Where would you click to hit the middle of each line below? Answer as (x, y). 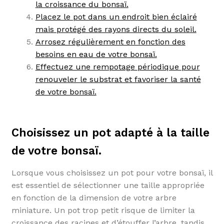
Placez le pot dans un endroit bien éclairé (116, 17)
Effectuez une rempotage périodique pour (117, 67)
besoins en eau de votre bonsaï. (96, 54)
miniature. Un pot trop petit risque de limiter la (103, 210)
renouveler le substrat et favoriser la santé (118, 79)
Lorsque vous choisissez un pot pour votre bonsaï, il (112, 172)
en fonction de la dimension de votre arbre (94, 197)
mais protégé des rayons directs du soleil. (116, 29)
